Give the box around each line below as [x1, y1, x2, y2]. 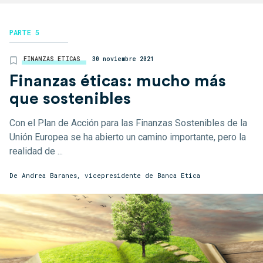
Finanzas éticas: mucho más [9, 72, 226, 89]
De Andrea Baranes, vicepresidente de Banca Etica [9, 170, 200, 180]
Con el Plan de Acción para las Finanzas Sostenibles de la [9, 117, 247, 129]
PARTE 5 [9, 27, 39, 37]
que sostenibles [9, 90, 131, 107]
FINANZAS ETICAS [23, 55, 80, 63]
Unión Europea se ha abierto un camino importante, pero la [9, 131, 246, 143]
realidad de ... [9, 145, 63, 157]
